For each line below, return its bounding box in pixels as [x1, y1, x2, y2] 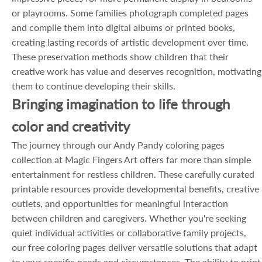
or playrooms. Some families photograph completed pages [12, 7, 249, 18]
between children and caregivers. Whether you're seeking [12, 212, 246, 223]
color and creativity [12, 118, 130, 135]
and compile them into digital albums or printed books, [12, 22, 235, 33]
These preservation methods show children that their [12, 51, 229, 62]
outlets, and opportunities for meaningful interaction [12, 198, 228, 209]
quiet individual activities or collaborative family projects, [12, 227, 246, 238]
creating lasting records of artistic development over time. [12, 36, 249, 47]
